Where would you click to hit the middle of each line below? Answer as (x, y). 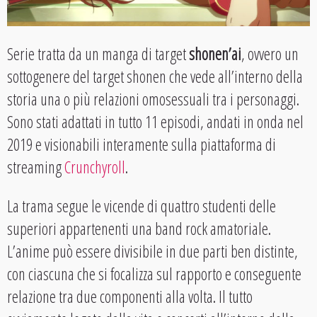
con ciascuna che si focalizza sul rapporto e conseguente (154, 274)
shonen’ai (215, 54)
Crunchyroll (95, 167)
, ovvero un (270, 54)
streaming (36, 167)
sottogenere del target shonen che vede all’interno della (155, 77)
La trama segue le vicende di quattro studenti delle (142, 206)
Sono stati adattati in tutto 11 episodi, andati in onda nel (155, 122)
